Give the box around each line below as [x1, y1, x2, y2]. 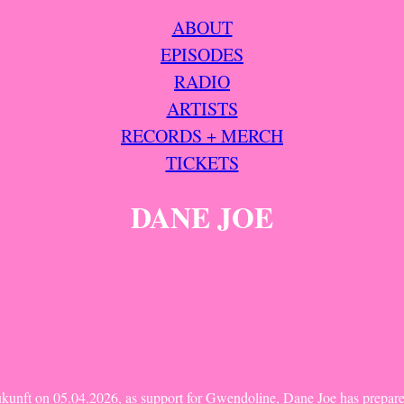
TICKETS [165, 151, 239, 175]
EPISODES [161, 42, 243, 67]
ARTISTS [166, 96, 238, 121]
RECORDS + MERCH [121, 124, 283, 148]
